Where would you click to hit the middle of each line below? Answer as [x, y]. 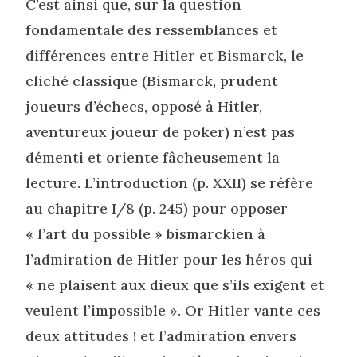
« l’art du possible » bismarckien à [146, 233]
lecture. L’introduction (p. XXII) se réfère [170, 182]
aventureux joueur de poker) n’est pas [161, 131]
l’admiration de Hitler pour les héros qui [169, 259]
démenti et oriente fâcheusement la [153, 157]
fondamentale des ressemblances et [152, 29]
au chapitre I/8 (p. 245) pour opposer [157, 208]
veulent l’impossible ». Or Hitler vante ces [173, 310]
